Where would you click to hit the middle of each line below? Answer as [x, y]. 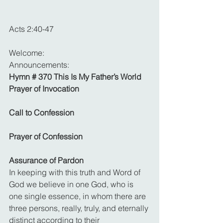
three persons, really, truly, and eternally [80, 208]
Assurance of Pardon [46, 160]
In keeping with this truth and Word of [76, 172]
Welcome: [28, 53]
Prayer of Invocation [44, 88]
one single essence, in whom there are [78, 196]
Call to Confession [42, 112]
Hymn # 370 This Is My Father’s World [75, 76]
